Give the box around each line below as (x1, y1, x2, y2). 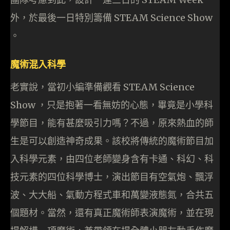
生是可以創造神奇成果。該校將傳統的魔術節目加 (10, 135, 214, 147)
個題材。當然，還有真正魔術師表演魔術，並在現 (10, 207, 214, 219)
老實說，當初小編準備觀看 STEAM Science (10, 81, 195, 93)
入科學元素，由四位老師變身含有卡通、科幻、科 (10, 153, 214, 165)
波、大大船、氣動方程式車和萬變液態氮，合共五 (10, 189, 214, 201)
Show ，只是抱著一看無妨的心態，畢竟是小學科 (10, 99, 213, 111)
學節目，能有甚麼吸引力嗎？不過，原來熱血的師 (10, 117, 214, 129)
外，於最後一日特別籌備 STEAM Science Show (10, 12, 213, 24)
